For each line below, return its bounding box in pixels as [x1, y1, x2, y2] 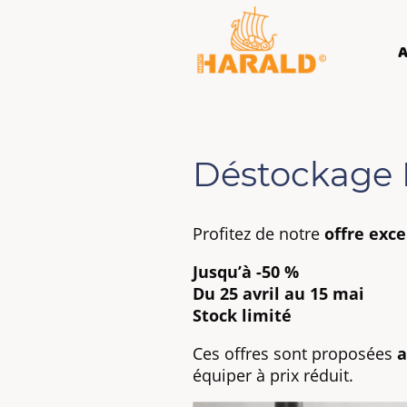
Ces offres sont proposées [193, 342, 397, 364]
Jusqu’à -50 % [193, 260, 299, 283]
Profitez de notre [193, 222, 324, 244]
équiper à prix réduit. [193, 363, 353, 386]
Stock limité [193, 303, 292, 326]
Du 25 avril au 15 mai [193, 282, 364, 304]
